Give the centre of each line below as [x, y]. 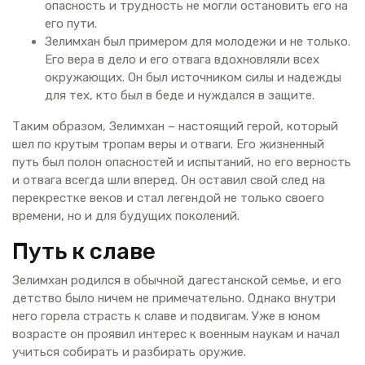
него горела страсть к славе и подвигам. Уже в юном [166, 316]
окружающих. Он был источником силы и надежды [193, 77]
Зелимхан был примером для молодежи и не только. [198, 41]
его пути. [71, 23]
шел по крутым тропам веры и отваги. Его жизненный [168, 144]
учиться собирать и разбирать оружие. [129, 352]
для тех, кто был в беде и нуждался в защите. [180, 95]
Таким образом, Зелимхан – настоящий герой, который [175, 126]
